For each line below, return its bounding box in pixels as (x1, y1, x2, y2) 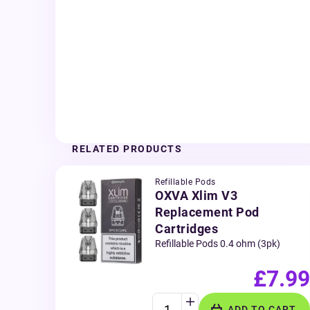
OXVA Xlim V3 (155, 188, 237, 203)
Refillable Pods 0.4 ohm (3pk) (155, 238, 280, 249)
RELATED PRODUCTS (72, 143, 182, 154)
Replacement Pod (155, 205, 259, 219)
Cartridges (155, 221, 218, 236)
